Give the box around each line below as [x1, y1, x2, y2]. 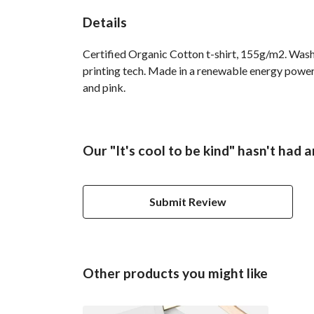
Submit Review [149, 194, 226, 208]
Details [83, 13, 127, 30]
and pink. [83, 80, 125, 94]
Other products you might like [83, 264, 268, 281]
